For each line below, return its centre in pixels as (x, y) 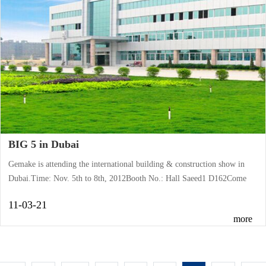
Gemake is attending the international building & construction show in (127, 164)
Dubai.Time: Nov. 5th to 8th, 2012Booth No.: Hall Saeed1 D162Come (128, 178)
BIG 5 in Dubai (44, 145)
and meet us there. (39, 192)
